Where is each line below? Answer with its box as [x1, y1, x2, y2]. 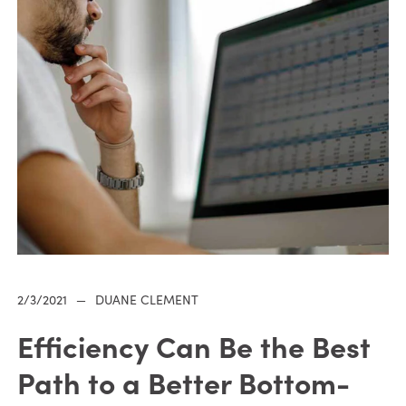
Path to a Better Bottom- [16, 362, 350, 402]
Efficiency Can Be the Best [16, 325, 371, 366]
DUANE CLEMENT [94, 291, 198, 309]
